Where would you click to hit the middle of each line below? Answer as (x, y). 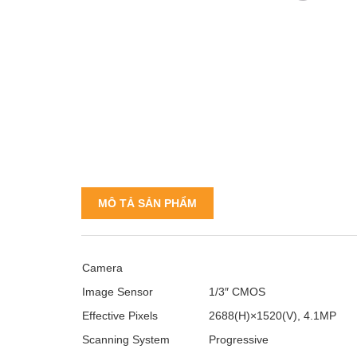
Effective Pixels (120, 316)
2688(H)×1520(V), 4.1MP (273, 316)
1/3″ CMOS (237, 292)
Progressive (239, 339)
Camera (102, 268)
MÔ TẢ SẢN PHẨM (147, 203)
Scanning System (126, 339)
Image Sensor (118, 292)
